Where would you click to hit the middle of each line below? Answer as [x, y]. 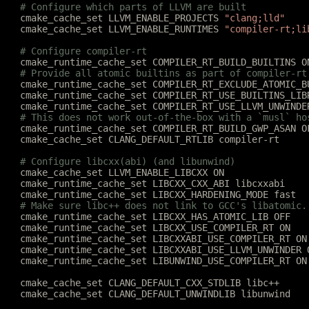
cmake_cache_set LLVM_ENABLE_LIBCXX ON [122, 172]
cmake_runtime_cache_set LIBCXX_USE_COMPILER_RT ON [155, 228]
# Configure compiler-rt [83, 51]
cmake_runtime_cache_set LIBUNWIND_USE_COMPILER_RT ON [163, 261]
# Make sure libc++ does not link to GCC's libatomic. [163, 206]
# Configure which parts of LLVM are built [133, 7]
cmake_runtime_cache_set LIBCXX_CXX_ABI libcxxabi [152, 183]
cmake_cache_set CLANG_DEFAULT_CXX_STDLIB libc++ [150, 283]
